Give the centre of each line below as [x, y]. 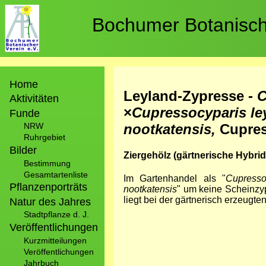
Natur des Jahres [50, 202]
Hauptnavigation [47, 72]
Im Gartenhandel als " [175, 179]
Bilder [23, 150]
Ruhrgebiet [45, 137]
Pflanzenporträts [48, 187]
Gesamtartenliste [56, 174]
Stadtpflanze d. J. [56, 215]
